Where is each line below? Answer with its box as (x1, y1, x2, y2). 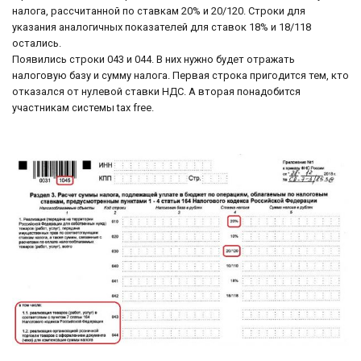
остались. (12, 36, 61, 49)
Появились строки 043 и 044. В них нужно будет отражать (12, 52, 295, 65)
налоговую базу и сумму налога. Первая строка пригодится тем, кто (12, 68, 349, 81)
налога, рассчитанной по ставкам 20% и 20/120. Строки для (12, 4, 305, 17)
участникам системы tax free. (12, 101, 154, 114)
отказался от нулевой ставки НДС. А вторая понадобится (12, 85, 301, 98)
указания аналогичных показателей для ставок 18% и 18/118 (12, 20, 311, 33)
